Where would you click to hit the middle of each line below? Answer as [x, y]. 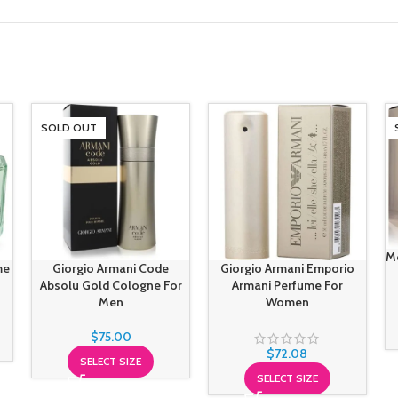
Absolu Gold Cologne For [111, 286]
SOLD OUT [69, 127]
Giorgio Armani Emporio [287, 269]
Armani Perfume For [287, 286]
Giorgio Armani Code [111, 269]
